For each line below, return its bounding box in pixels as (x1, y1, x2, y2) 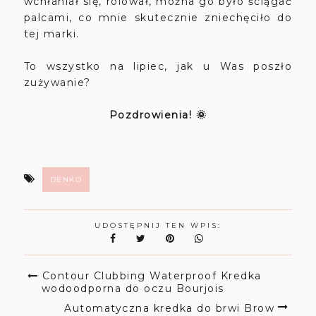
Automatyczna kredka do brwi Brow (64, 301, 275, 315)
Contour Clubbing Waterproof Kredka (42, 269, 262, 282)
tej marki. (23, 27, 84, 40)
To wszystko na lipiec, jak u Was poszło (23, 59, 293, 73)
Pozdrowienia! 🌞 (109, 108, 207, 121)
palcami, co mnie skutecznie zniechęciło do (23, 11, 293, 24)
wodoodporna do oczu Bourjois (41, 281, 224, 295)
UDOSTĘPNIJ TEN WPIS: (94, 220, 221, 230)
